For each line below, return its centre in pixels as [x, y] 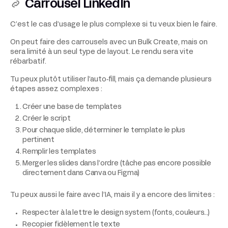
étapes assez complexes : [56, 89]
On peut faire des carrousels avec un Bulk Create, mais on [109, 42]
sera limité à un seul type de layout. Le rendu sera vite [102, 52]
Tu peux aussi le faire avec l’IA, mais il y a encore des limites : [112, 195]
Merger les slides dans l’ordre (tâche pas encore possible [117, 163]
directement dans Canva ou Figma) [81, 173]
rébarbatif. [28, 62]
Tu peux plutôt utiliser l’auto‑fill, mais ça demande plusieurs [111, 79]
